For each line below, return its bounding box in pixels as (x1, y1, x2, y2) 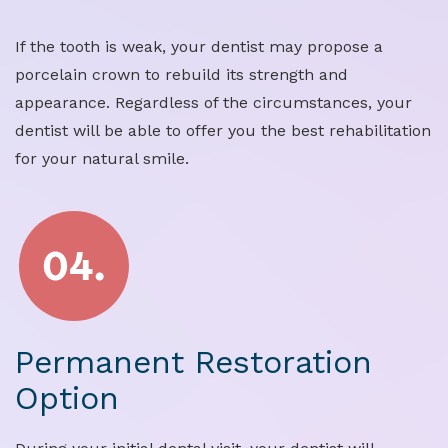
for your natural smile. (15, 149, 189, 169)
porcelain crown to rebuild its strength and (15, 65, 348, 85)
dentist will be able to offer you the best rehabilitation (15, 121, 431, 141)
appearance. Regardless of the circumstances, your (15, 93, 412, 113)
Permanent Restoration (15, 343, 372, 382)
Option (15, 379, 119, 418)
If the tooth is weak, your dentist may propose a (15, 37, 383, 57)
